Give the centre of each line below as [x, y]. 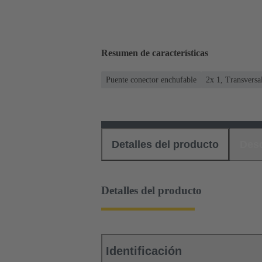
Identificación [144, 251]
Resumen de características [155, 53]
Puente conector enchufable [151, 80]
